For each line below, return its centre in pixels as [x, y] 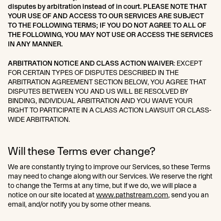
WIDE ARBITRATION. [40, 119]
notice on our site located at [52, 195]
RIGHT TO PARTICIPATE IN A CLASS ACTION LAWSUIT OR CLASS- [110, 110]
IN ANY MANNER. [35, 44]
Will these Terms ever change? [82, 151]
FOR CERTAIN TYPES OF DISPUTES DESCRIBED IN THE [93, 73]
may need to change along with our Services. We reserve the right [110, 176]
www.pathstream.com [132, 195]
